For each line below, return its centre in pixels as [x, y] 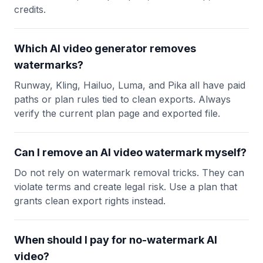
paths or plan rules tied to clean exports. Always [122, 99]
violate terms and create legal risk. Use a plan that [126, 187]
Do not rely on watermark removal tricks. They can [129, 173]
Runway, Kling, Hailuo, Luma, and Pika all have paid [130, 85]
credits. [30, 9]
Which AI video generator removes [105, 48]
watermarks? [49, 65]
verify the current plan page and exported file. [117, 113]
